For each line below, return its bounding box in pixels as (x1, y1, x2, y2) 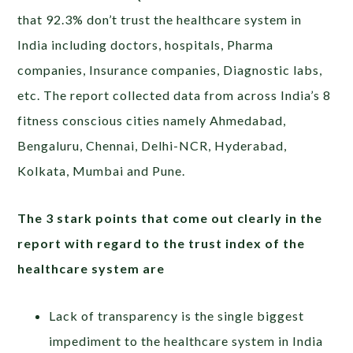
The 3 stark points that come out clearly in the (17, 210, 323, 225)
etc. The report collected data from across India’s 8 (17, 87, 332, 102)
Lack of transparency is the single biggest (49, 308, 305, 323)
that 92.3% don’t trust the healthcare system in (17, 12, 303, 27)
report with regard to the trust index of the (17, 236, 306, 251)
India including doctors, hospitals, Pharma (17, 37, 274, 52)
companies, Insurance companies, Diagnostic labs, (17, 62, 323, 77)
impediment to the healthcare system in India (49, 333, 324, 348)
